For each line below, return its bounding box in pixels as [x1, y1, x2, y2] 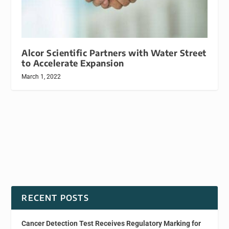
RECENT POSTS [21, 192, 89, 203]
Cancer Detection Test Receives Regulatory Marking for [21, 219, 201, 227]
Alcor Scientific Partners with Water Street [21, 47, 207, 58]
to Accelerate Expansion [21, 57, 124, 68]
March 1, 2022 [21, 73, 61, 80]
